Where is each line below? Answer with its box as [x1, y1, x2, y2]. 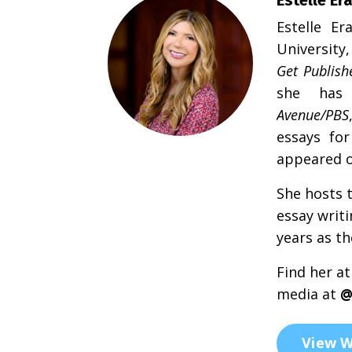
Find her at [277, 262, 350, 281]
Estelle [277, 16, 321, 36]
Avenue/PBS [277, 104, 349, 124]
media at [277, 284, 336, 303]
